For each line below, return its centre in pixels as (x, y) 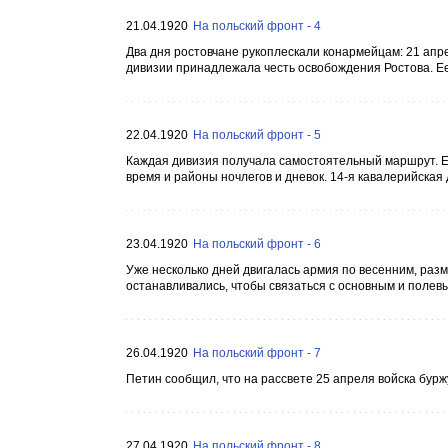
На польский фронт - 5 (257, 135)
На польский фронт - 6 (257, 244)
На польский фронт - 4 (257, 26)
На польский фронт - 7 (257, 353)
